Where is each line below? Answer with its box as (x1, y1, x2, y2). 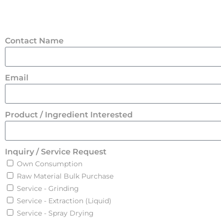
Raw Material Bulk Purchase (17, 172, 113, 181)
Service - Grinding (17, 184, 79, 193)
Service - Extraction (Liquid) (17, 196, 111, 205)
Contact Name (5, 36, 64, 45)
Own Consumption (17, 159, 82, 168)
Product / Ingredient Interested (5, 110, 133, 119)
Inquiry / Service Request (5, 147, 107, 156)
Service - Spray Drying (17, 209, 94, 218)
